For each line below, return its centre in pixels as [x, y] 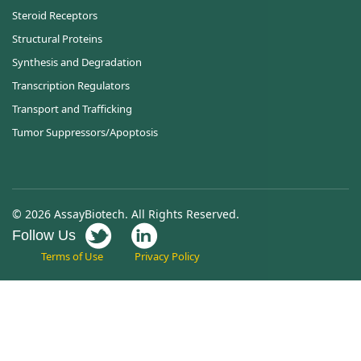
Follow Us [44, 236]
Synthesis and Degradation [77, 62]
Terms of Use [72, 257]
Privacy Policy [167, 257]
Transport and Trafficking [72, 109]
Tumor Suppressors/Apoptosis [85, 133]
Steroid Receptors [55, 16]
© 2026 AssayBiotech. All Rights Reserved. [126, 214]
